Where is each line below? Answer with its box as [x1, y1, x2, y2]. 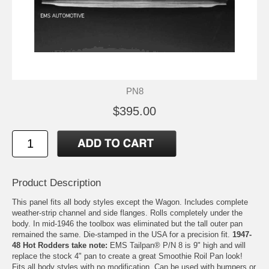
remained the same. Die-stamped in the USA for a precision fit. [12, 229, 232, 239]
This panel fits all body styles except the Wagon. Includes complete [12, 197, 248, 207]
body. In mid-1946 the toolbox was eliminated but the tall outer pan [12, 219, 243, 228]
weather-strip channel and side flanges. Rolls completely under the [12, 208, 243, 217]
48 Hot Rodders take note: [12, 240, 107, 250]
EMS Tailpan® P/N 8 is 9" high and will [107, 240, 246, 250]
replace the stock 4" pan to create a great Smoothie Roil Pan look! [12, 251, 243, 261]
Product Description [12, 177, 101, 189]
